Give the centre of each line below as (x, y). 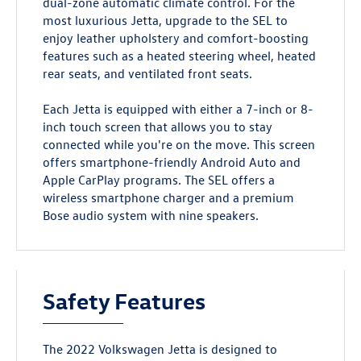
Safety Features (124, 300)
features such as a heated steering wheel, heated (180, 56)
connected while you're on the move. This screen (179, 145)
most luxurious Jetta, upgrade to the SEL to (166, 21)
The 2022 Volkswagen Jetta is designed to (160, 349)
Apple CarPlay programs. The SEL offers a (159, 180)
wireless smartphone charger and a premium (169, 198)
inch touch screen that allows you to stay (158, 127)
